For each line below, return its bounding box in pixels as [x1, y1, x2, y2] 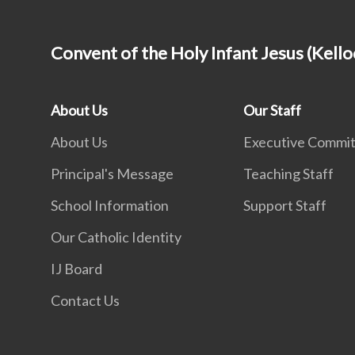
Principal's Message [51, 165, 174, 182]
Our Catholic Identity [51, 228, 181, 246]
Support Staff [243, 197, 327, 214]
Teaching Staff [243, 165, 334, 182]
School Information [51, 197, 169, 214]
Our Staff [243, 101, 302, 119]
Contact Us [51, 292, 120, 309]
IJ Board [51, 260, 102, 277]
